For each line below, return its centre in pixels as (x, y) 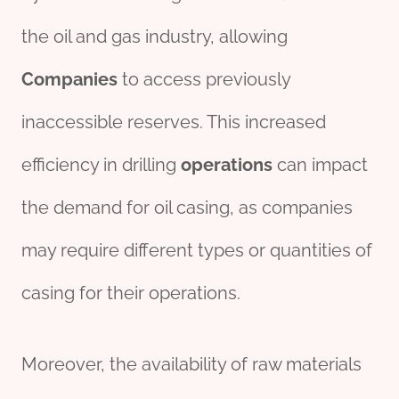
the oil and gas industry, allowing (155, 37)
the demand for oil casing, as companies (187, 208)
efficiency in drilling (101, 165)
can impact (320, 165)
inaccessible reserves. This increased (174, 122)
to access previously (204, 80)
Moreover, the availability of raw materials (191, 365)
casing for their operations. (131, 293)
